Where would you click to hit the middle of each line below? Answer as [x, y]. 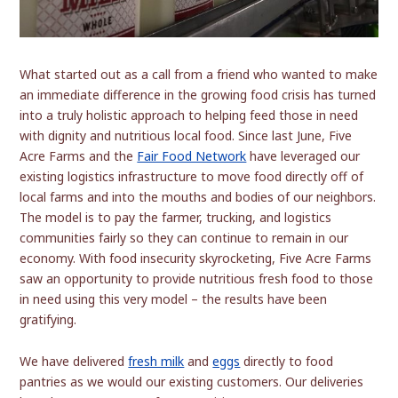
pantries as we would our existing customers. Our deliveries [192, 381]
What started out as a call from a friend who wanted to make [199, 74]
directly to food [287, 361]
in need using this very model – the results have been [174, 298]
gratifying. [48, 319]
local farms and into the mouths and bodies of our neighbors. [198, 196]
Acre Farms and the [79, 155]
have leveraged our [303, 155]
